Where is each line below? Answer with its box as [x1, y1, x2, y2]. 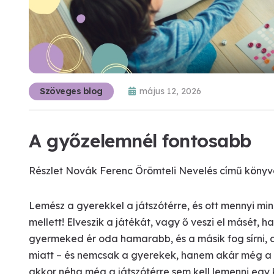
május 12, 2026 [139, 85, 201, 97]
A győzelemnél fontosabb [29, 128, 251, 152]
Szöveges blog [40, 85, 103, 97]
